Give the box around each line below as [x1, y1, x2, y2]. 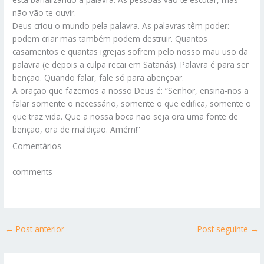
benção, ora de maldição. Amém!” [12, 123, 141, 135]
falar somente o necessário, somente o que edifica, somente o [12, 97, 252, 109]
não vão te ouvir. [12, 6, 77, 18]
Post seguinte [197, 223, 250, 235]
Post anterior [14, 223, 65, 235]
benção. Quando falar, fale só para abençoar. [12, 71, 184, 83]
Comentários [12, 140, 62, 152]
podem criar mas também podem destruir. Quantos [12, 32, 208, 44]
